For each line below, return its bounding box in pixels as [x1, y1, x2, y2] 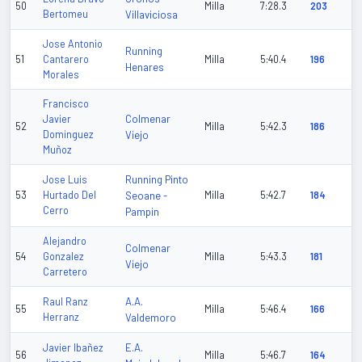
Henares [125, 61, 164, 74]
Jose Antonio [43, 38, 103, 50]
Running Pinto [125, 173, 188, 187]
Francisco [43, 98, 89, 110]
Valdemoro [125, 311, 176, 325]
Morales [43, 69, 79, 81]
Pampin [125, 205, 159, 219]
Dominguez [43, 128, 94, 141]
